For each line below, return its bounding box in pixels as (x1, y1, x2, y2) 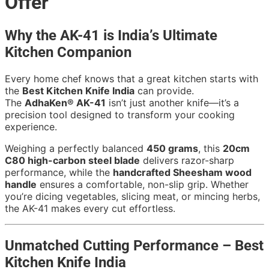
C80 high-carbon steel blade (5, 154, 140, 166)
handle (5, 178, 37, 190)
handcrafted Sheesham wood (113, 166, 252, 178)
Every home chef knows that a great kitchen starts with (5, 72, 258, 85)
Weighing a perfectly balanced (5, 142, 147, 154)
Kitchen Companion (5, 43, 131, 61)
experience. (5, 120, 57, 133)
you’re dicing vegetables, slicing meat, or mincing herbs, (5, 190, 260, 202)
